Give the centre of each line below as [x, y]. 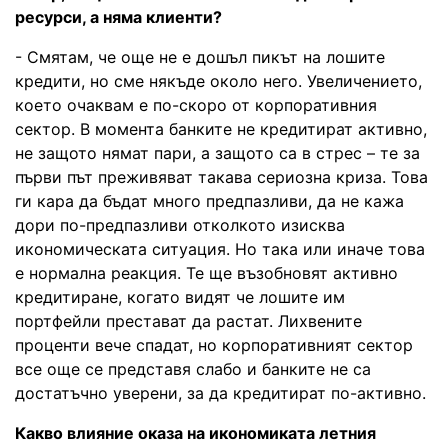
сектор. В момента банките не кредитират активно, [221, 128]
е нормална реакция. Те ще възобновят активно [206, 272]
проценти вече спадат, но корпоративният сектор [214, 344]
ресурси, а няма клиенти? [118, 16]
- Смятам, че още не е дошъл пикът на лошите [200, 56]
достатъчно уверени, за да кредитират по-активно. [220, 392]
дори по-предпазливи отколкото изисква [180, 224]
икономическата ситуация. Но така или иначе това [220, 248]
